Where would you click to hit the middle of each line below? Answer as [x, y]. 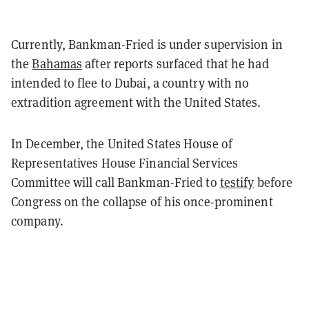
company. [37, 221]
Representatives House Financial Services [125, 163]
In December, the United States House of [122, 143]
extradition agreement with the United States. [136, 102]
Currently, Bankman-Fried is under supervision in [147, 44]
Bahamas [57, 63]
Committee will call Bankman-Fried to [116, 182]
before [273, 182]
